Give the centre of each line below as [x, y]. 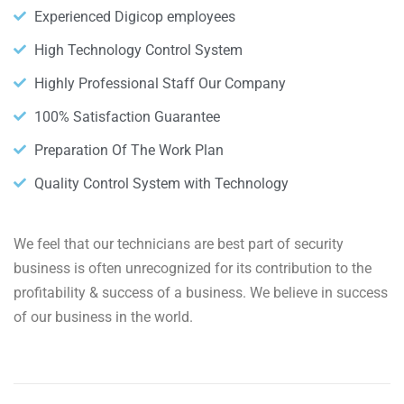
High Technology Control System [138, 50]
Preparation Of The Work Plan [129, 150]
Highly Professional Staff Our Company [160, 83]
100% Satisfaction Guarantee [127, 116]
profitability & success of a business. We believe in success [201, 292]
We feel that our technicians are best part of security [179, 243]
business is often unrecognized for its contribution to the [193, 268]
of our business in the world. [103, 317]
